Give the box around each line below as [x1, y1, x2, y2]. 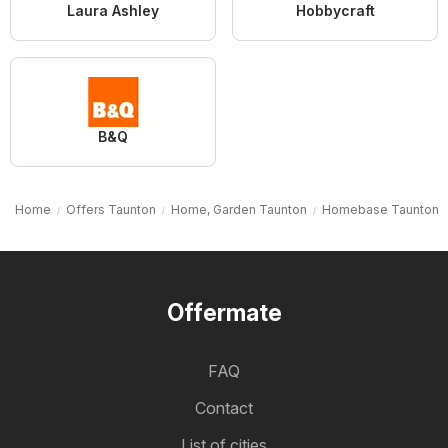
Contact [195, 397, 253, 418]
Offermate [166, 298, 282, 327]
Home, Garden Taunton [171, 201, 307, 217]
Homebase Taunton [322, 201, 439, 217]
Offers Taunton [66, 201, 156, 217]
